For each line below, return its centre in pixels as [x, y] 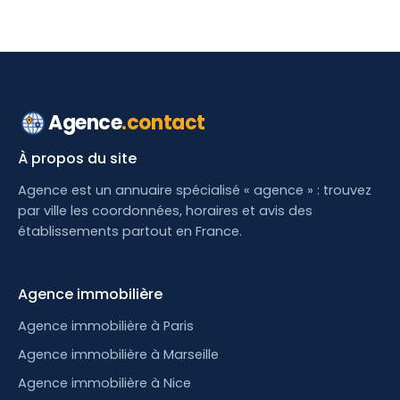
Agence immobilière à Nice [104, 383]
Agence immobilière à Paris [106, 326]
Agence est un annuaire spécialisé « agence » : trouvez [195, 190]
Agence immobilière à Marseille [118, 354]
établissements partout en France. [130, 231]
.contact [163, 123]
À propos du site [77, 158]
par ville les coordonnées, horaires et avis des [165, 211]
